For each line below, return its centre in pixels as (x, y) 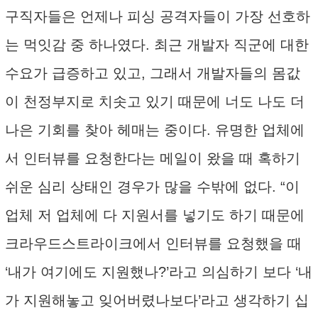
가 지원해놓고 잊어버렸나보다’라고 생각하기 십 (157, 300)
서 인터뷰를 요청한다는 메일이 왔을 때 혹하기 (153, 158)
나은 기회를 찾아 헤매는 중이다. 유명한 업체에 (155, 130)
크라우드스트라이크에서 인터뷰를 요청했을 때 (153, 243)
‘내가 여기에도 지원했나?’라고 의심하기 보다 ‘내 (159, 272)
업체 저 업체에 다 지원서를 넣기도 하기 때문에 (155, 215)
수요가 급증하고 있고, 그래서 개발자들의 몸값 (153, 73)
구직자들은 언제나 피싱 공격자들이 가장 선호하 (158, 16)
